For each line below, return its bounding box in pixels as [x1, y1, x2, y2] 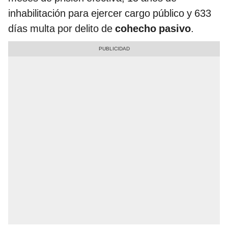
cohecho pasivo [115, 22, 191, 35]
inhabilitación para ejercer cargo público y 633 [8, 7, 211, 20]
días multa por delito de [8, 22, 115, 35]
